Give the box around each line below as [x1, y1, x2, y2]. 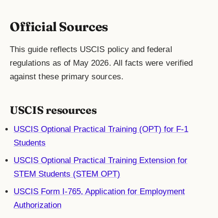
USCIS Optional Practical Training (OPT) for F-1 [14, 125, 188, 134]
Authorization [14, 200, 61, 210]
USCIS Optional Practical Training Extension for [14, 156, 187, 165]
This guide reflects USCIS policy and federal [10, 45, 172, 54]
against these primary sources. [10, 72, 124, 82]
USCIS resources [10, 103, 97, 117]
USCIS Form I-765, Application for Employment [14, 187, 185, 197]
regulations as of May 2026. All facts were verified [10, 58, 193, 68]
